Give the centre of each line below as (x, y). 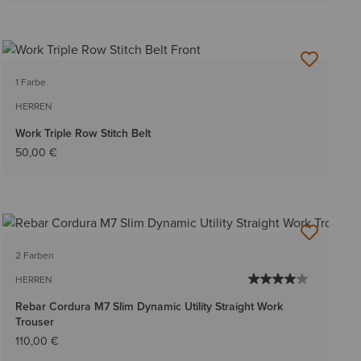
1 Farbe (30, 83)
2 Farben (34, 256)
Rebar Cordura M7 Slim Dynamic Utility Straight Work (149, 307)
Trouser (34, 322)
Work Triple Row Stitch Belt (83, 134)
